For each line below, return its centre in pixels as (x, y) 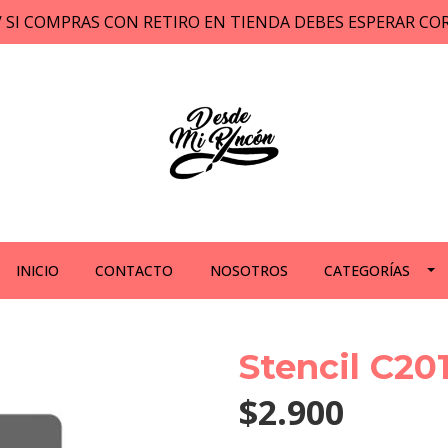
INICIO (37, 270)
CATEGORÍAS (367, 270)
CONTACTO (134, 270)
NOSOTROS (248, 270)
